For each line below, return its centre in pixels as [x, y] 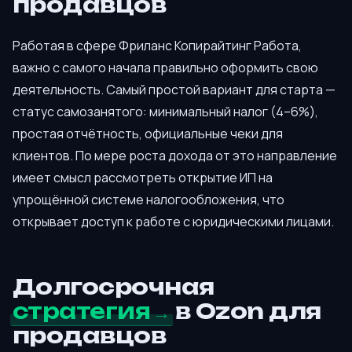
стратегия [82, 311]
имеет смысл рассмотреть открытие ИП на [143, 177]
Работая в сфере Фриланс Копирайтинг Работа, [157, 45]
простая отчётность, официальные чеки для [148, 133]
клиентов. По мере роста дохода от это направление [175, 155]
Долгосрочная [114, 286]
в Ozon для [246, 311]
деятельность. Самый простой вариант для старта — [174, 89]
